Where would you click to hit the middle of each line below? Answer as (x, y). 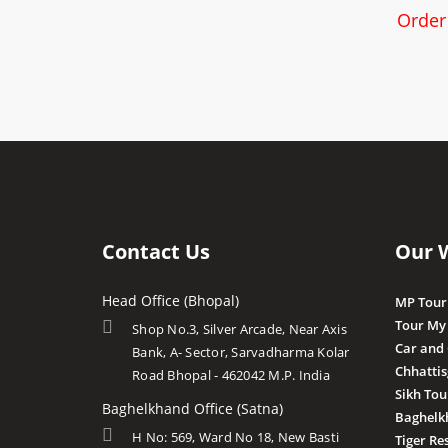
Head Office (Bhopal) (170, 300)
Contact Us (156, 251)
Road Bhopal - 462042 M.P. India (231, 374)
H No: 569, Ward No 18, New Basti (235, 436)
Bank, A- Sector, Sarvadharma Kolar (241, 351)
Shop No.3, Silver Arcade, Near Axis (239, 328)
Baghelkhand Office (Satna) (192, 408)
